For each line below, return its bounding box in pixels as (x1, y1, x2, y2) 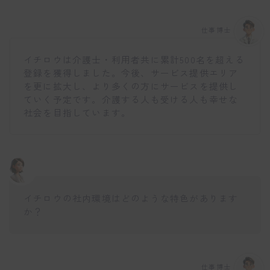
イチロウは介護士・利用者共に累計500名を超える (24, 53, 245, 66)
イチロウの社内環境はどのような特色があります (24, 191, 239, 204)
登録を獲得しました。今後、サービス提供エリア (24, 66, 239, 80)
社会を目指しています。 (24, 106, 131, 119)
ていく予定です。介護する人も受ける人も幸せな (24, 93, 239, 106)
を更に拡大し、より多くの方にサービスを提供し (24, 80, 239, 93)
